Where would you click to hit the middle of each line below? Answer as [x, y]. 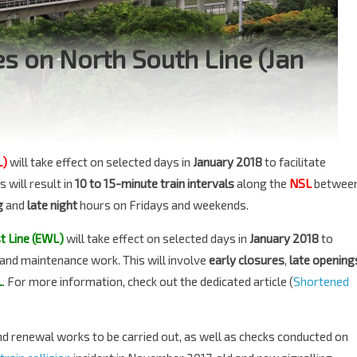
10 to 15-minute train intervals [155, 183]
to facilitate [294, 162]
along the [262, 183]
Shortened [321, 281]
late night [52, 205]
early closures [247, 260]
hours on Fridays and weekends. [163, 205]
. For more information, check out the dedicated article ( [148, 281]
